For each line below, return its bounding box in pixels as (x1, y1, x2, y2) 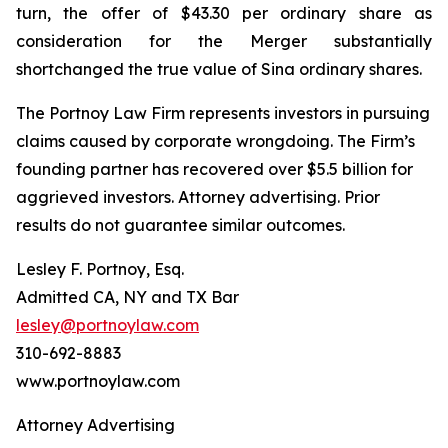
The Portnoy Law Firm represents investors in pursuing (16, 103, 430, 123)
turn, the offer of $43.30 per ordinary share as (16, 3, 432, 23)
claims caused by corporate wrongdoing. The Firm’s (16, 131, 415, 151)
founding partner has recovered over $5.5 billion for (16, 159, 413, 179)
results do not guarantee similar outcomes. (16, 215, 345, 235)
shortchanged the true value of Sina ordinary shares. (16, 59, 422, 79)
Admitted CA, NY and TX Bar (16, 287, 239, 307)
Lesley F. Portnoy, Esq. (16, 259, 184, 279)
